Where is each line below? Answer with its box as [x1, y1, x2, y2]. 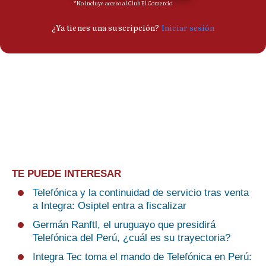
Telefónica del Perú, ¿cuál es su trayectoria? [33, 232, 230, 243]
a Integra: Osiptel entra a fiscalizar [33, 200, 186, 211]
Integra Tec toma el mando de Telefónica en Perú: [33, 251, 252, 262]
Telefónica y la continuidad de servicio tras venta [33, 187, 249, 198]
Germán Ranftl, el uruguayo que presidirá [33, 219, 216, 230]
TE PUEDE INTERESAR [12, 168, 121, 179]
